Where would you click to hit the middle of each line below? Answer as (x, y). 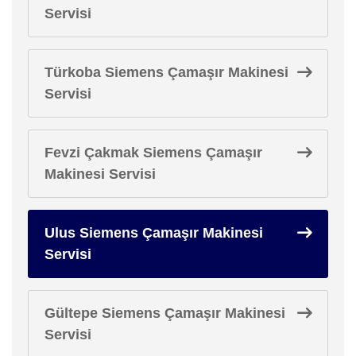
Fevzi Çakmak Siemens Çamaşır (153, 152)
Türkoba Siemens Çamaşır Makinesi (166, 72)
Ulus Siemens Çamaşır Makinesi (154, 232)
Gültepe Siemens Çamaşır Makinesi (165, 313)
